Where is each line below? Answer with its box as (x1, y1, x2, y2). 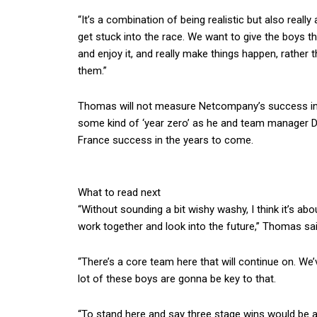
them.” (78, 64, 107, 77)
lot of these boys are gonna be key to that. (78, 272, 276, 285)
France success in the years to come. (78, 134, 253, 146)
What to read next (78, 186, 161, 199)
